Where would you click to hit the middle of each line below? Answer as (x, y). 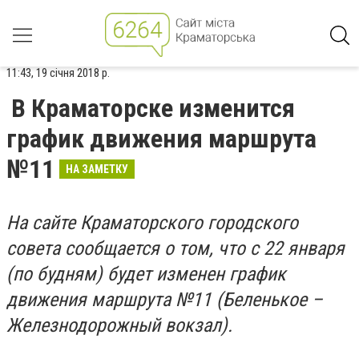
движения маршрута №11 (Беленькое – (165, 300)
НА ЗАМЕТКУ (97, 169)
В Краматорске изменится (153, 108)
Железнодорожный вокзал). (119, 325)
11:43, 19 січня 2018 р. (58, 73)
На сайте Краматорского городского (152, 223)
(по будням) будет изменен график (146, 274)
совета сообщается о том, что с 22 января (175, 248)
